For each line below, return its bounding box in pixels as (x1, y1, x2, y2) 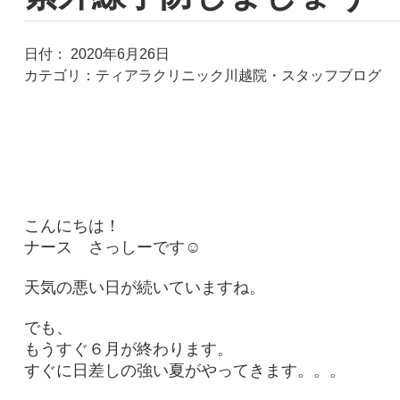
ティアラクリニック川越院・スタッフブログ (95, 68, 381, 83)
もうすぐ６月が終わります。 (23, 340, 233, 358)
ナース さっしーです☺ (23, 238, 201, 256)
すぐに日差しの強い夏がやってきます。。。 (23, 362, 346, 379)
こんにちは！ (23, 217, 121, 235)
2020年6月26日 (66, 46, 170, 62)
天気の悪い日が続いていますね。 (23, 279, 265, 296)
